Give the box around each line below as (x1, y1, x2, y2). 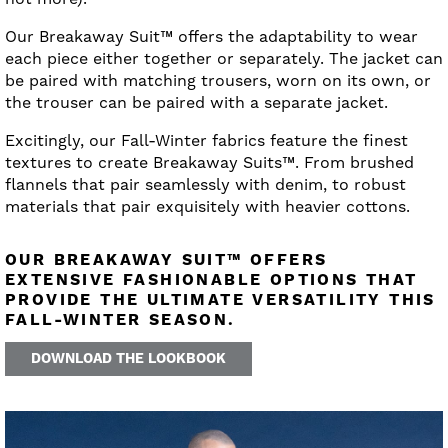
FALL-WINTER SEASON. (5, 309, 236, 330)
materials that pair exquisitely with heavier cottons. (5, 196, 420, 216)
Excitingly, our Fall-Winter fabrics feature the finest (5, 130, 408, 150)
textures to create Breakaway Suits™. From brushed (5, 152, 414, 172)
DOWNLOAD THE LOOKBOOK (31, 349, 226, 368)
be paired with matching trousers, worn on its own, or (5, 70, 431, 90)
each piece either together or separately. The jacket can (5, 48, 443, 68)
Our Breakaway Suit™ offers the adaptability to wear (5, 26, 418, 46)
